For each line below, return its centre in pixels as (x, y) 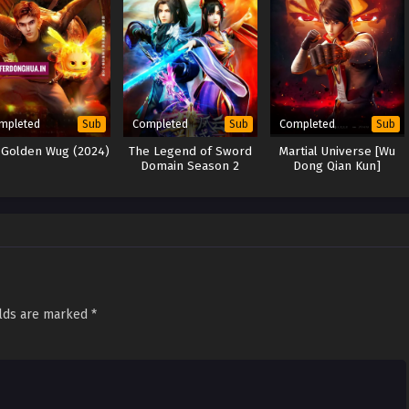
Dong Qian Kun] (337, 166)
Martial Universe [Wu (337, 151)
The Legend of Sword (190, 151)
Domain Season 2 (190, 166)
